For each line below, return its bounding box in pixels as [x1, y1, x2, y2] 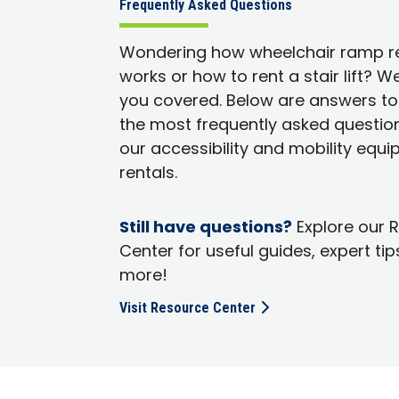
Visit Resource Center [119, 298, 256, 316]
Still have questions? [119, 214, 293, 242]
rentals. [119, 160, 178, 187]
